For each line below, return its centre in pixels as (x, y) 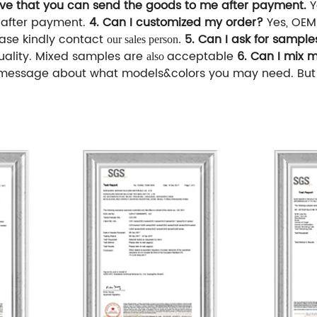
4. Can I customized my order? (176, 22)
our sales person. (144, 39)
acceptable (202, 56)
